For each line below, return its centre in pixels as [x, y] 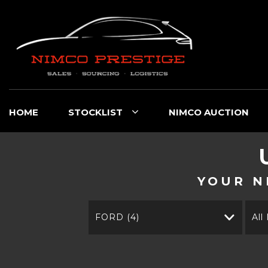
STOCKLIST [95, 112]
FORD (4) [118, 217]
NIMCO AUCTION [209, 112]
